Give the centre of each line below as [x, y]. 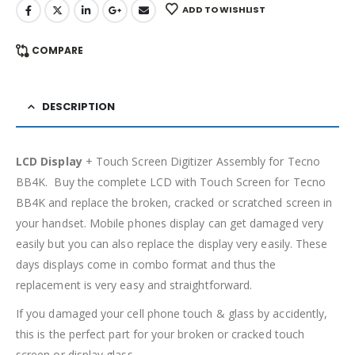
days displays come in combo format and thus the [146, 265]
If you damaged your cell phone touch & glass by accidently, [172, 314]
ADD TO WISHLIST [224, 9]
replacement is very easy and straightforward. [134, 285]
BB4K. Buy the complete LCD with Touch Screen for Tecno [171, 182]
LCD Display [49, 162]
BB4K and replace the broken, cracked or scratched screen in [174, 203]
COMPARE [57, 51]
